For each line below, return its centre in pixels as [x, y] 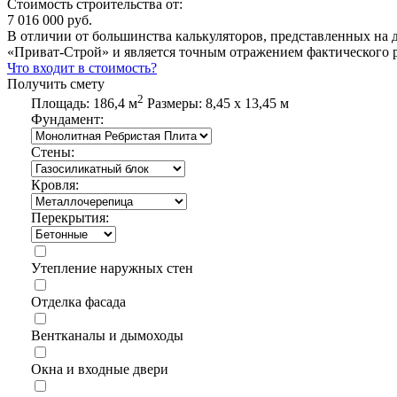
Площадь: [62, 103]
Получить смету [56, 83]
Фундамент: [67, 119]
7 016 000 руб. [50, 19]
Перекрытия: [70, 217]
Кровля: [54, 184]
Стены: [52, 152]
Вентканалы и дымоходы [107, 335]
